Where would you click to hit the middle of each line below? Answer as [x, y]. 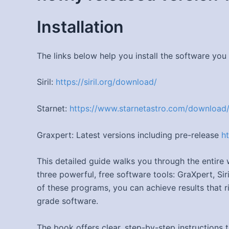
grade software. [67, 201]
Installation [80, 27]
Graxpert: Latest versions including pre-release [129, 135]
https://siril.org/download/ [106, 82]
